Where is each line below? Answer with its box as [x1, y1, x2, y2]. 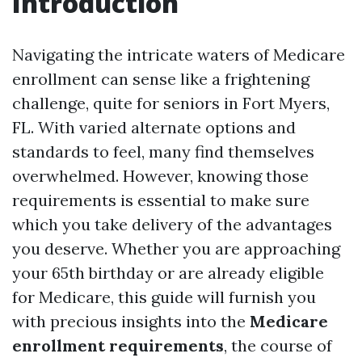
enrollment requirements [12, 335, 224, 356]
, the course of [224, 335, 332, 356]
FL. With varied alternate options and [12, 117, 296, 137]
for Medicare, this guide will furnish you [12, 287, 316, 307]
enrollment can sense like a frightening [12, 69, 309, 89]
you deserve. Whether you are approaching [12, 238, 340, 259]
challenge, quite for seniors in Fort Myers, [12, 93, 330, 113]
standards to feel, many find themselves [12, 141, 314, 162]
